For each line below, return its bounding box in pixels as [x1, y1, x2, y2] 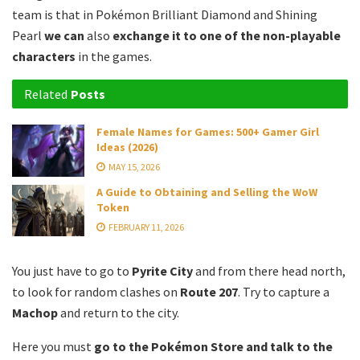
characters [12, 48, 76, 65]
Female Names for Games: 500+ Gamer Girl [96, 125, 319, 140]
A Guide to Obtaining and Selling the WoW [96, 184, 317, 199]
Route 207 [180, 283, 238, 300]
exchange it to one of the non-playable [112, 27, 341, 44]
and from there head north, [193, 262, 346, 279]
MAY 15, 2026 [107, 161, 160, 174]
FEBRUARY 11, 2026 [107, 220, 184, 233]
